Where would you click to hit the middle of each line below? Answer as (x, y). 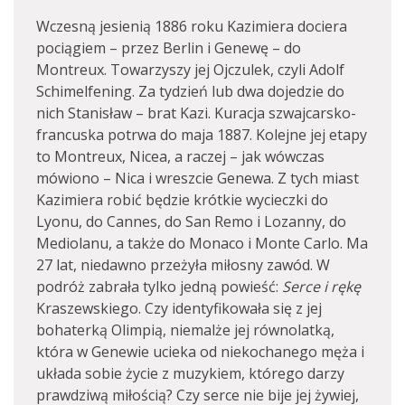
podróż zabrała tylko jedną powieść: (159, 287)
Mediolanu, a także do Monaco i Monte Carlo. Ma (202, 243)
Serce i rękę (321, 287)
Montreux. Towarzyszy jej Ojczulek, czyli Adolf (190, 70)
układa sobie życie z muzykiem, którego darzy (190, 373)
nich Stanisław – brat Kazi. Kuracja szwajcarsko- (196, 113)
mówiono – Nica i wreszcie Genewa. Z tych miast (198, 178)
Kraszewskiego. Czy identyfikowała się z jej (179, 308)
